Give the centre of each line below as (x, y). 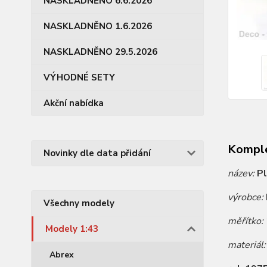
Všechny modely (79, 203)
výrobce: (246, 197)
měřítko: (246, 221)
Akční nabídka (74, 103)
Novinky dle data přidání (97, 153)
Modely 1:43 (72, 229)
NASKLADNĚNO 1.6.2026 (98, 26)
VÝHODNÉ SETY (79, 77)
